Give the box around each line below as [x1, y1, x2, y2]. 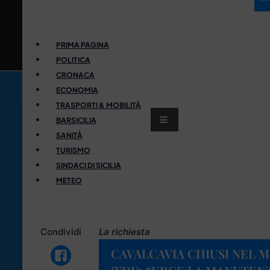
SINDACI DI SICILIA [56, 160, 121, 170]
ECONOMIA [56, 85, 98, 95]
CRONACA [56, 70, 95, 80]
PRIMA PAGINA [56, 40, 109, 49]
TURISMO [56, 145, 90, 155]
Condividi [40, 225, 81, 237]
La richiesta [99, 225, 150, 237]
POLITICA [56, 55, 90, 64]
